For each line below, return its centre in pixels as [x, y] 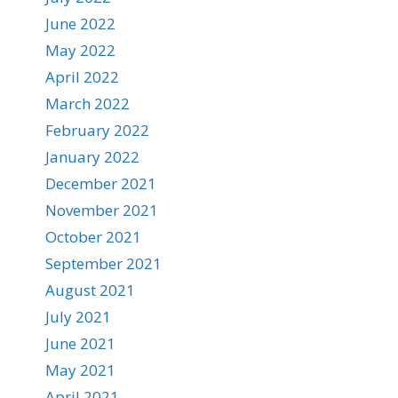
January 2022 [92, 157]
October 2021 [93, 237]
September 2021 [103, 263]
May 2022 [80, 50]
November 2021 [102, 210]
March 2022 [88, 103]
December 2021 [101, 183]
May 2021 [80, 370]
